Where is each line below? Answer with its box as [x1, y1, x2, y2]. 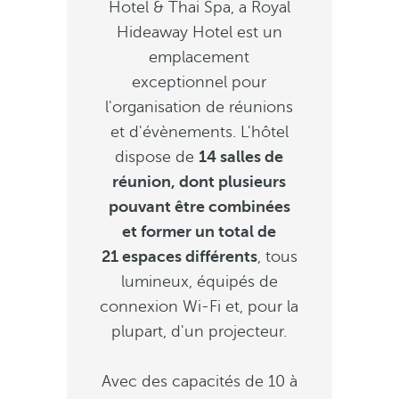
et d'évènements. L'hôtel [110, 123, 289, 141]
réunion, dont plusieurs [112, 173, 287, 191]
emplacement [149, 48, 250, 66]
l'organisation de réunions [105, 98, 294, 116]
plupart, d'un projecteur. [111, 322, 288, 340]
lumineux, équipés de [120, 273, 278, 290]
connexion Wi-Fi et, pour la [100, 297, 299, 315]
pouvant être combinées [108, 198, 290, 216]
